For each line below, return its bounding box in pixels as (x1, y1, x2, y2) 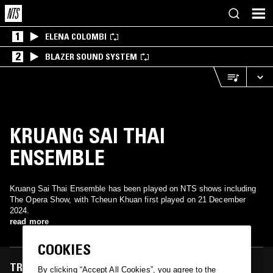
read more (10, 217, 49, 226)
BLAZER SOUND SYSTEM (45, 51, 137, 62)
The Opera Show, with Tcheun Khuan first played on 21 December (10, 195, 91, 204)
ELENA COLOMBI (45, 31, 107, 42)
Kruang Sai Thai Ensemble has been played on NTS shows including (10, 184, 257, 193)
